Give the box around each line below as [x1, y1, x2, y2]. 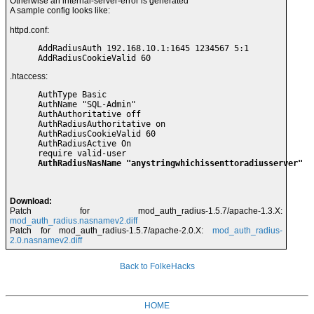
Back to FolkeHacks [119, 261, 195, 272]
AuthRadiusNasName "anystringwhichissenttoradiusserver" [38, 158, 303, 169]
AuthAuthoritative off [38, 109, 141, 120]
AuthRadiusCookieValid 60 [38, 129, 156, 139]
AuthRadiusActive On [38, 139, 131, 149]
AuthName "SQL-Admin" [38, 100, 136, 110]
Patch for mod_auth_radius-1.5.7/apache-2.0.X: [10, 226, 212, 236]
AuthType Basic [38, 90, 107, 100]
